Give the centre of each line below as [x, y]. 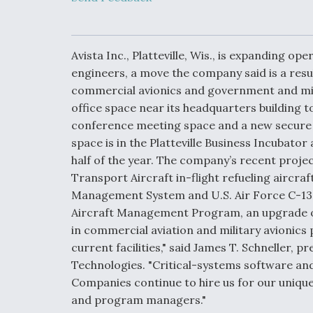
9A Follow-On [269, 216]
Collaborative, [269, 17]
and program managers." [139, 300]
